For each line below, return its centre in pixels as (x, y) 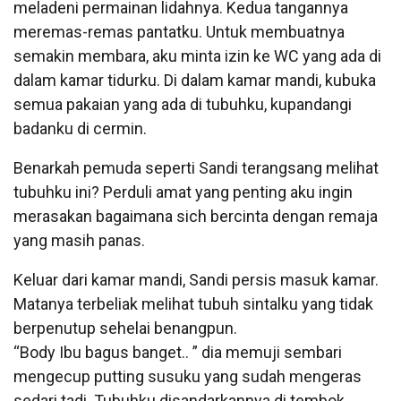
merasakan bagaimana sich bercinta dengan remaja (196, 216)
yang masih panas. (79, 240)
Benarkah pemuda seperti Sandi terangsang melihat (196, 167)
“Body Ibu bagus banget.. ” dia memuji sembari (178, 352)
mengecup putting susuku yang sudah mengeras (188, 376)
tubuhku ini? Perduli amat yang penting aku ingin (183, 192)
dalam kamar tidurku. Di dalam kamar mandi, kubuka (195, 80)
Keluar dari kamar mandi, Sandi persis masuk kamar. (196, 279)
